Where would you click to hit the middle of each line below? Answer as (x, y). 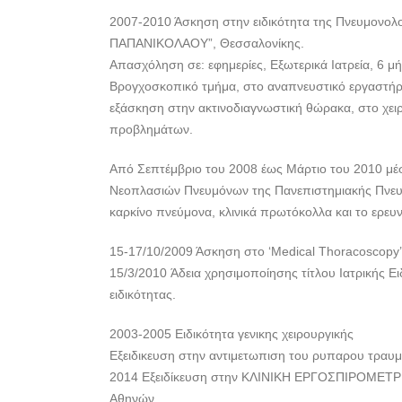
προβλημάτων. (151, 129)
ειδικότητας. (143, 294)
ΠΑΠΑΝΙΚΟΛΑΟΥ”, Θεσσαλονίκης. (207, 43)
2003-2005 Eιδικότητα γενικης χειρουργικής (232, 334)
